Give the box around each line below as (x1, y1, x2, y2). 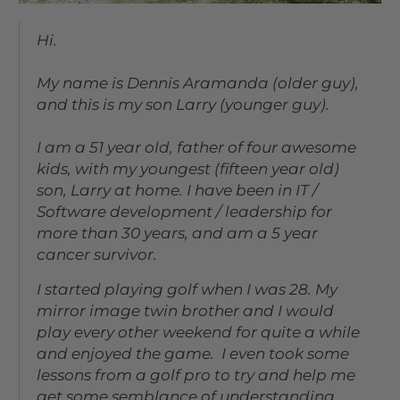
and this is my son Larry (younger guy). (37, 95, 330, 113)
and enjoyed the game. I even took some (37, 344, 350, 362)
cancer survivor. (37, 245, 158, 263)
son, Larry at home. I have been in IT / (37, 180, 319, 199)
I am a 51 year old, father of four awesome (37, 137, 357, 156)
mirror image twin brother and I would (37, 301, 335, 320)
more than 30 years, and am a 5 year (37, 223, 319, 242)
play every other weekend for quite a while (37, 322, 361, 341)
